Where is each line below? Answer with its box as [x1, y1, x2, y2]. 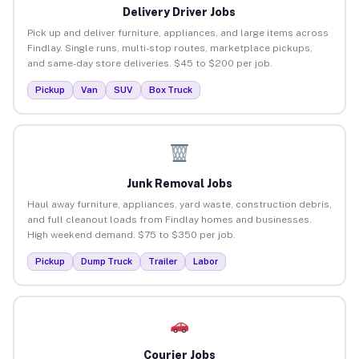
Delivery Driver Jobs [123, 5, 236, 18]
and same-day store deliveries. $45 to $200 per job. [26, 57, 272, 69]
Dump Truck [80, 256, 132, 266]
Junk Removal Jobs [126, 176, 232, 190]
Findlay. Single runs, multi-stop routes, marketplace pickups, [26, 42, 313, 54]
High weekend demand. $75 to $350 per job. [26, 228, 236, 240]
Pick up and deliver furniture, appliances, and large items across [26, 26, 329, 38]
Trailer [147, 256, 177, 266]
